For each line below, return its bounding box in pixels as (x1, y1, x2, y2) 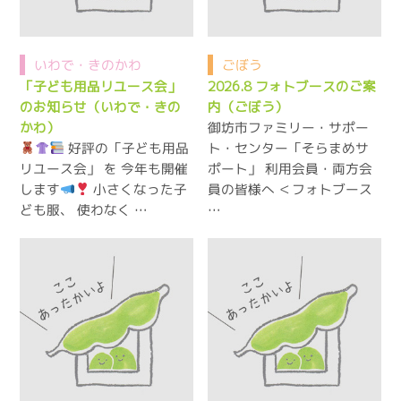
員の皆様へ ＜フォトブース (208, 179, 373, 199)
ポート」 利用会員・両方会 (208, 158, 373, 178)
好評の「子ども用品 (64, 138, 190, 158)
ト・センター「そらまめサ (208, 138, 370, 158)
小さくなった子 (90, 179, 188, 199)
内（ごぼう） (208, 97, 289, 116)
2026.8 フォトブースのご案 (208, 76, 377, 96)
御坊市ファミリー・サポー (208, 117, 370, 137)
